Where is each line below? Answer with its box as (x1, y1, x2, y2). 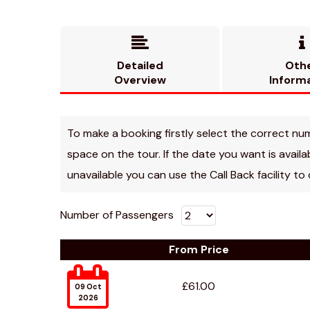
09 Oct (74, 282, 102, 291)
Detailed (116, 58, 163, 73)
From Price (168, 242, 229, 257)
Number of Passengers (60, 208, 174, 222)
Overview (113, 73, 166, 87)
